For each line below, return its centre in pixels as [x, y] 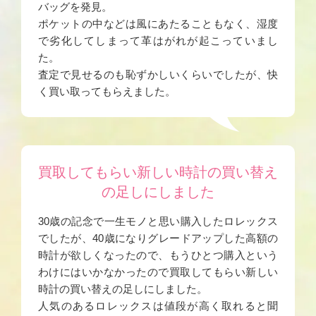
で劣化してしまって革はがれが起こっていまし [158, 40]
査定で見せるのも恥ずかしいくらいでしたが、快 [158, 74]
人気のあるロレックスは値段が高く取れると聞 [158, 305]
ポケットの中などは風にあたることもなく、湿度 [158, 23]
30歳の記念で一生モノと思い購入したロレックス [158, 221]
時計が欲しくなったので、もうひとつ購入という [158, 255]
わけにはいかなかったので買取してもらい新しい [158, 272]
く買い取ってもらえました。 [107, 91]
